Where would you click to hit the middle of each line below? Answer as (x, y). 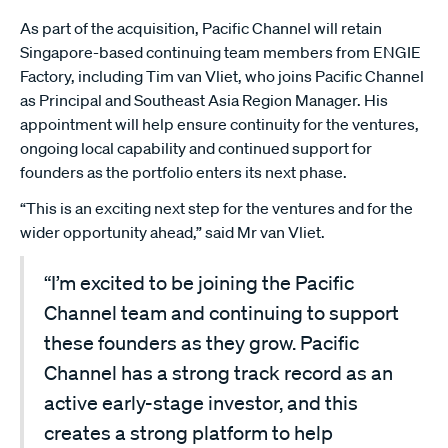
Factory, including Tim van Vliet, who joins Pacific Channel (222, 76)
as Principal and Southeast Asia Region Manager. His (204, 100)
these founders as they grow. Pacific (201, 343)
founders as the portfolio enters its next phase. (183, 172)
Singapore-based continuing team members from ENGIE (220, 52)
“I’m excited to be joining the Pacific (199, 283)
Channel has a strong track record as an (218, 373)
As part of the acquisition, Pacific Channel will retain (201, 28)
